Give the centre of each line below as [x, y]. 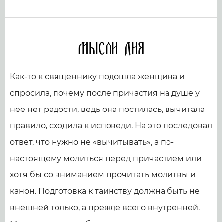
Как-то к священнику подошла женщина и [97, 76]
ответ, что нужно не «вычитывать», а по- [92, 142]
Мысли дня [111, 49]
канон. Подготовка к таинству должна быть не [105, 191]
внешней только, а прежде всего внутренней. [105, 207]
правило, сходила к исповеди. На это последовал [111, 125]
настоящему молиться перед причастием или [106, 158]
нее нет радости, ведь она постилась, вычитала [107, 109]
